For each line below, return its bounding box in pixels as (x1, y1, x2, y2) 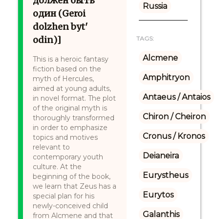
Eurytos (142, 190, 174, 199)
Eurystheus (142, 171, 188, 180)
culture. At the (33, 162, 82, 171)
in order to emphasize (33, 123, 108, 132)
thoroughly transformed (33, 113, 115, 122)
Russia (142, 1, 167, 11)
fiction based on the (33, 65, 102, 73)
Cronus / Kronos (142, 131, 205, 141)
